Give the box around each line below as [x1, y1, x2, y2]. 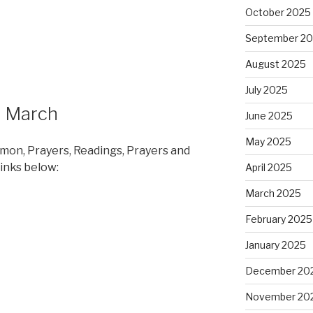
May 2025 [245, 135, 291, 147]
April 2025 [245, 161, 292, 173]
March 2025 [245, 187, 301, 199]
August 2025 [245, 57, 306, 70]
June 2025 [245, 109, 293, 122]
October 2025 [245, 6, 311, 18]
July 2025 [245, 83, 288, 96]
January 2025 [245, 238, 306, 251]
